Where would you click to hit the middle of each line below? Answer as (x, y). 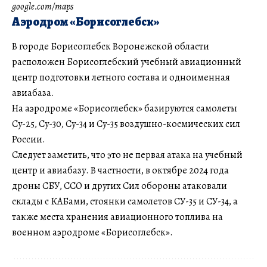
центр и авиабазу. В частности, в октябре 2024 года (120, 171)
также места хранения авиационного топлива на (117, 217)
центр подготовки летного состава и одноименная (121, 78)
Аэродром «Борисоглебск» (86, 21)
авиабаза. (33, 93)
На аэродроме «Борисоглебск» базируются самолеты (125, 109)
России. (29, 140)
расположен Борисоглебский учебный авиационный (127, 62)
